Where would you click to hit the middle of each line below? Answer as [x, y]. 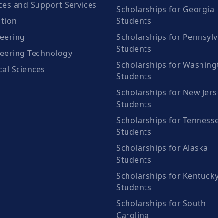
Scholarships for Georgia [165, 9]
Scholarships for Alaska [162, 148]
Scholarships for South [161, 203]
